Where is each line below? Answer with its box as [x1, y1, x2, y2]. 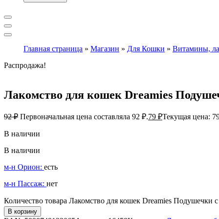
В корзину [8, 208, 37, 216]
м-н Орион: [4, 163, 44, 172]
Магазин [90, 44, 119, 53]
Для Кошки [127, 44, 165, 53]
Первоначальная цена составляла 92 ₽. [20, 112, 148, 121]
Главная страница [23, 44, 83, 53]
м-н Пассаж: [4, 179, 46, 188]
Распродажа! [4, 61, 46, 69]
